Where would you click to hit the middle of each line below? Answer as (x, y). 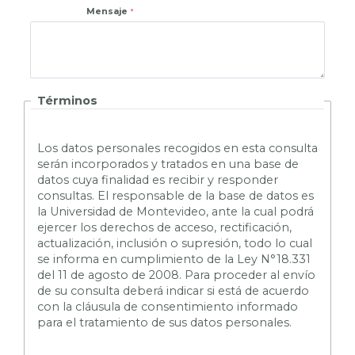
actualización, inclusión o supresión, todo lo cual (175, 243)
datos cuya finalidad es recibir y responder (158, 179)
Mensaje (107, 12)
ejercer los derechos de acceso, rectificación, (164, 227)
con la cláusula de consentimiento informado (168, 306)
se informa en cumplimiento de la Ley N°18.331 (174, 259)
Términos (67, 101)
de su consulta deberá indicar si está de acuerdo (173, 290)
